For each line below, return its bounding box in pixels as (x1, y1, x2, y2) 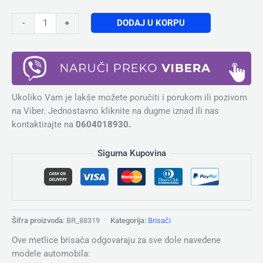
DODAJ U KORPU (116, 17, 185, 28)
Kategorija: (110, 216, 148, 225)
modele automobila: (12, 248, 90, 259)
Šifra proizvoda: (12, 216, 66, 225)
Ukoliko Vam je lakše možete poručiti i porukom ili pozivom (12, 92, 247, 103)
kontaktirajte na (12, 119, 76, 130)
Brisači (148, 216, 171, 225)
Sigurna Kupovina (97, 147, 166, 159)
